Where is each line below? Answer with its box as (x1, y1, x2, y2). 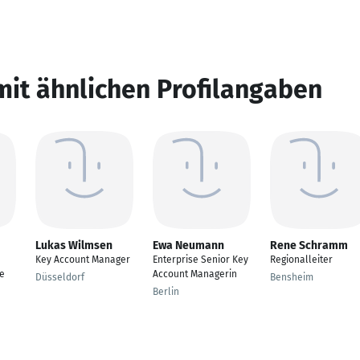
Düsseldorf (35, 272, 84, 283)
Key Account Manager (35, 254, 130, 265)
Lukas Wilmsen (35, 239, 112, 252)
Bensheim (270, 272, 313, 283)
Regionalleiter (270, 254, 333, 265)
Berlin (153, 286, 179, 297)
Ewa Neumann (153, 239, 224, 252)
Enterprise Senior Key (153, 254, 248, 265)
